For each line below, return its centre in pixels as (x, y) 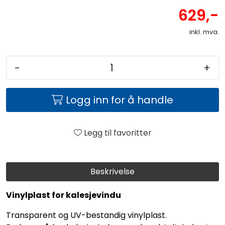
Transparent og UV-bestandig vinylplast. (86, 215)
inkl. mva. (204, 32)
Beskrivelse (113, 171)
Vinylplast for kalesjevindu (64, 195)
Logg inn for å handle (120, 100)
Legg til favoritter (118, 133)
